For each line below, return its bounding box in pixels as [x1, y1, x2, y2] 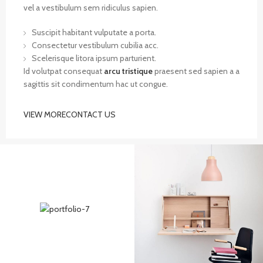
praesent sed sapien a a [153, 66, 240, 76]
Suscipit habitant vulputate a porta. [32, 27, 156, 38]
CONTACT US [66, 109, 116, 120]
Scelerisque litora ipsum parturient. [32, 53, 156, 63]
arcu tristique [104, 66, 153, 76]
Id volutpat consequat [23, 66, 104, 76]
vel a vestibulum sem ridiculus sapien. [23, 2, 158, 13]
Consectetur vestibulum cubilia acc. [32, 40, 159, 50]
